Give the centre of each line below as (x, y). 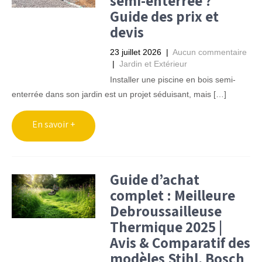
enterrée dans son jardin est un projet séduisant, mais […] (119, 94)
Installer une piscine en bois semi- (173, 80)
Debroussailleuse (166, 211)
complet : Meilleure (172, 195)
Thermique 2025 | (166, 227)
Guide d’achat (154, 179)
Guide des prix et (164, 16)
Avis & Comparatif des (180, 242)
